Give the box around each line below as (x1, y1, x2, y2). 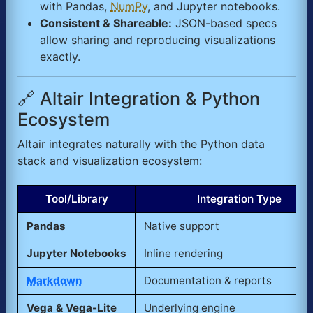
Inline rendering (144, 246, 223, 260)
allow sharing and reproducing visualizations (40, 32, 275, 47)
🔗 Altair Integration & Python (17, 87, 260, 109)
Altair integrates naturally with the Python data (17, 136, 265, 151)
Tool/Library (45, 191, 108, 205)
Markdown (27, 273, 82, 287)
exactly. (40, 49, 80, 64)
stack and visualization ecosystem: (17, 153, 202, 168)
